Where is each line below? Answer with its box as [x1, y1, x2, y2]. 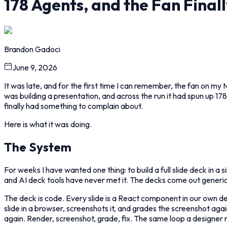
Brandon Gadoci [4, 44, 60, 54]
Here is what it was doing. [4, 119, 92, 129]
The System [4, 139, 71, 155]
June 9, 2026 [12, 62, 57, 72]
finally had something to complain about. [4, 100, 143, 111]
